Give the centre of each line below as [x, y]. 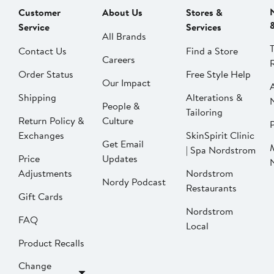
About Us [122, 13]
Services [204, 27]
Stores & [204, 13]
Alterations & [214, 98]
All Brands [124, 36]
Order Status [46, 74]
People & [121, 106]
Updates [120, 159]
